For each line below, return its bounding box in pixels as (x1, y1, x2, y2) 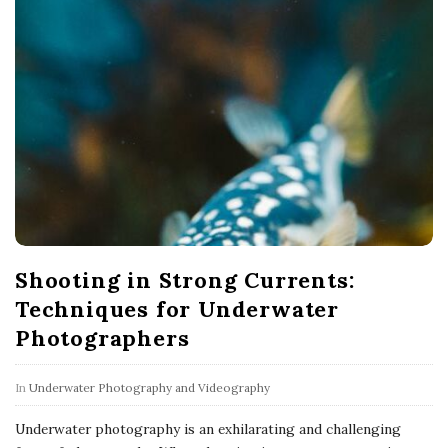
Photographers (15, 324, 190, 353)
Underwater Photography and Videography (29, 380, 270, 396)
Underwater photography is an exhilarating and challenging (15, 420, 401, 439)
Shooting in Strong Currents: (15, 266, 355, 295)
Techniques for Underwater (15, 295, 339, 324)
